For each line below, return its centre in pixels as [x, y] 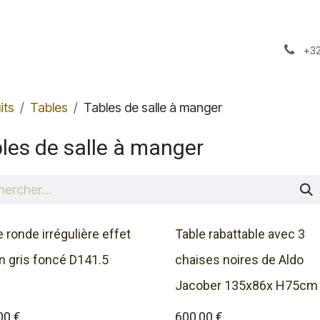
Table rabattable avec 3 [240, 234]
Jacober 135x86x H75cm [246, 285]
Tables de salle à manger [153, 107]
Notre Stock [115, 49]
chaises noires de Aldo [239, 260]
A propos [43, 49]
